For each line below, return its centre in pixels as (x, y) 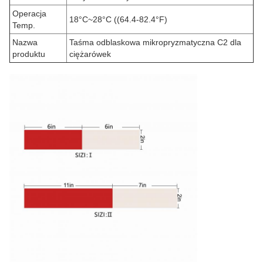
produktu (29, 54)
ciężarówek (90, 54)
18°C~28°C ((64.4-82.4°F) (118, 19)
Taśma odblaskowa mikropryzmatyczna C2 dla (155, 42)
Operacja (29, 14)
